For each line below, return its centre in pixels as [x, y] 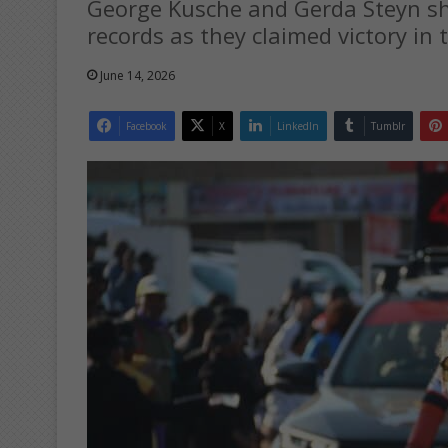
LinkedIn [298, 125]
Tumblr [388, 125]
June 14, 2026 [137, 75]
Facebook [146, 125]
